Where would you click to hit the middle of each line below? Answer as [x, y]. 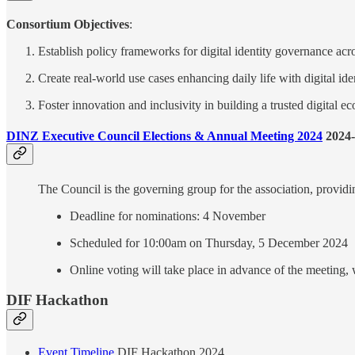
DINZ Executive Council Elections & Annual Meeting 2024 [164, 136]
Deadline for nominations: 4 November [168, 216]
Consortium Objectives [68, 25]
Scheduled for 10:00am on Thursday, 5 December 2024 [209, 242]
